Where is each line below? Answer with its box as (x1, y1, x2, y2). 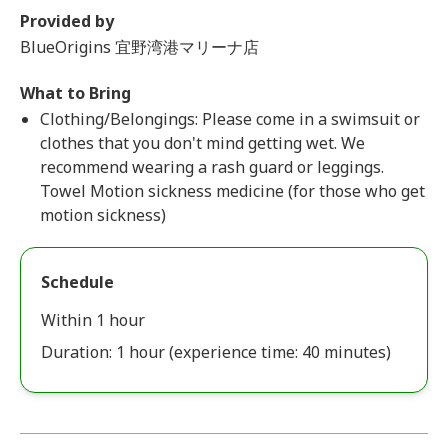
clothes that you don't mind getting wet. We (40, 132, 365, 154)
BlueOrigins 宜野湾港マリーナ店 (20, 36, 259, 58)
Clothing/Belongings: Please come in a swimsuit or (40, 108, 420, 130)
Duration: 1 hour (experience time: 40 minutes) (41, 341, 391, 363)
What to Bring (20, 82, 131, 104)
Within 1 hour (41, 309, 145, 331)
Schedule (41, 271, 114, 293)
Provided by (20, 10, 114, 32)
